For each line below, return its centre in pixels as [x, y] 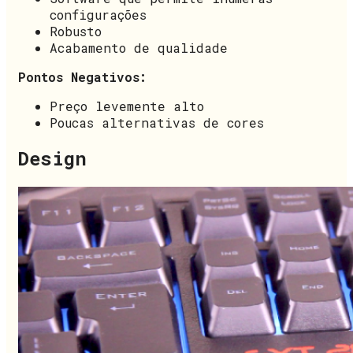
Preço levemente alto [127, 106]
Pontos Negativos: [82, 76]
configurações [98, 14]
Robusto [76, 31]
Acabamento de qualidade [139, 47]
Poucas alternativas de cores [157, 122]
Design [52, 159]
